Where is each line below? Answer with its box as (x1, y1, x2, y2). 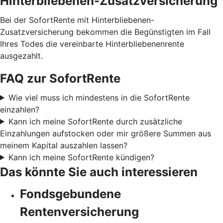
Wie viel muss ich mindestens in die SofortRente (8, 92, 190, 103)
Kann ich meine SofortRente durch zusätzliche (8, 116, 182, 126)
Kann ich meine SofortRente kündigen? (8, 152, 154, 162)
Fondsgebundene (20, 186, 121, 201)
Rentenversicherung (20, 204, 139, 219)
